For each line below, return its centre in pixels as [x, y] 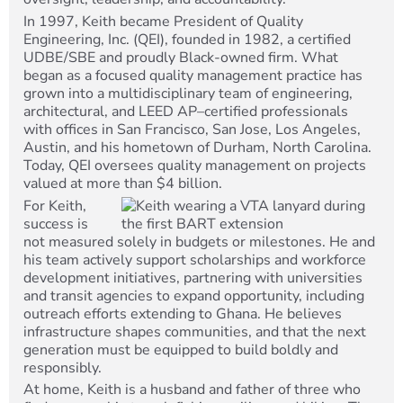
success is [56, 224]
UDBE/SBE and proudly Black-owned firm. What [181, 57]
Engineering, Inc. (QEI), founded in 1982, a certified [187, 39]
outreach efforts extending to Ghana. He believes [183, 313]
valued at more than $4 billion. [123, 183]
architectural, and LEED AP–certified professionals [186, 111]
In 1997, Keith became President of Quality [163, 21]
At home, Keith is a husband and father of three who [192, 390]
